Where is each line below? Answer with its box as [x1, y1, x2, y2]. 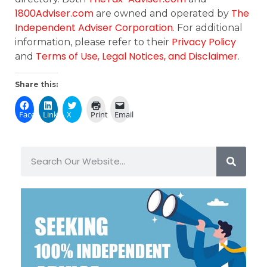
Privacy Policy [172, 35, 236, 49]
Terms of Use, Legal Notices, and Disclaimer [36, 49, 238, 64]
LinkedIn [43, 108, 74, 120]
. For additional [173, 22, 243, 34]
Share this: [15, 79, 58, 89]
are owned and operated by [94, 8, 231, 20]
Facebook [19, 108, 54, 120]
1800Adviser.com [15, 7, 94, 21]
